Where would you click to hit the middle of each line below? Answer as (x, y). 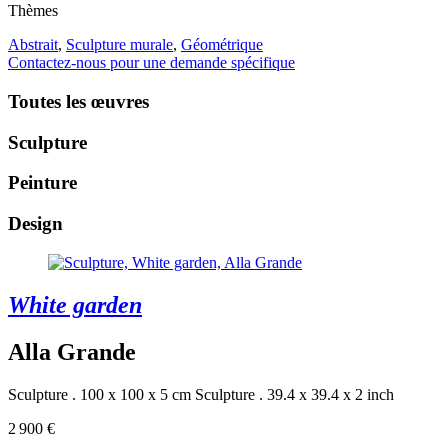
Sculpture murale (119, 45)
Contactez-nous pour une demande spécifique (151, 63)
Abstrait (33, 45)
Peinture (42, 183)
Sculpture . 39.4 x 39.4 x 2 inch (294, 394)
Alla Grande (72, 351)
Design (35, 224)
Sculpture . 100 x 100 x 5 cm (99, 394)
